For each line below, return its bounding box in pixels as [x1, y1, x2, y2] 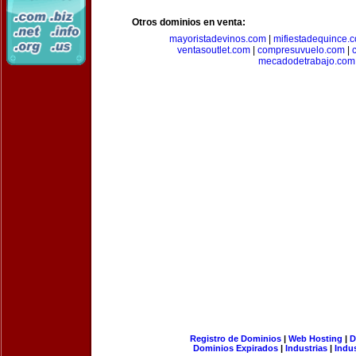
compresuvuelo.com [257, 44, 345, 56]
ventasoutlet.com [177, 44, 250, 56]
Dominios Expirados [193, 343, 278, 353]
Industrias [285, 343, 327, 353]
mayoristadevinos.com [169, 33, 266, 44]
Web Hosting [288, 334, 342, 343]
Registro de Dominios [189, 334, 281, 343]
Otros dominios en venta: [132, 17, 246, 28]
